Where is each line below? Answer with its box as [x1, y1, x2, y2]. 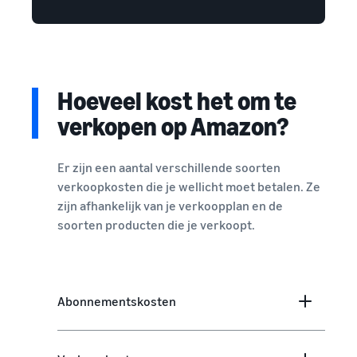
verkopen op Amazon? [57, 111, 288, 142]
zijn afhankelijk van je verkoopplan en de [57, 198, 283, 214]
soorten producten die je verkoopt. [57, 217, 255, 233]
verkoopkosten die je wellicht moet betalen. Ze [57, 178, 320, 195]
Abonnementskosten [57, 293, 176, 310]
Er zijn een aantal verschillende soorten [57, 159, 280, 176]
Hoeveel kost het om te [57, 85, 296, 116]
